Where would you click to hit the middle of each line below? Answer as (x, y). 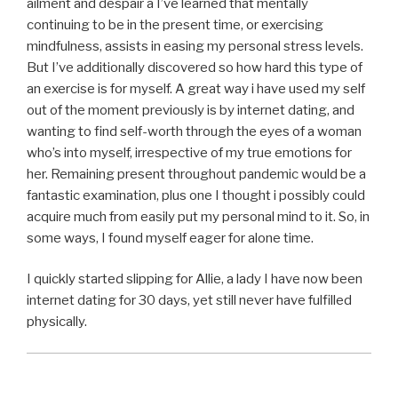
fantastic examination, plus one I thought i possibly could (196, 195)
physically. (57, 322)
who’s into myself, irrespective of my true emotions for (189, 152)
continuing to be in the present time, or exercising (175, 24)
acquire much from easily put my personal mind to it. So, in (198, 216)
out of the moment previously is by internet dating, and (191, 110)
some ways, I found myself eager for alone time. (170, 238)
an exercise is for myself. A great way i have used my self (196, 88)
